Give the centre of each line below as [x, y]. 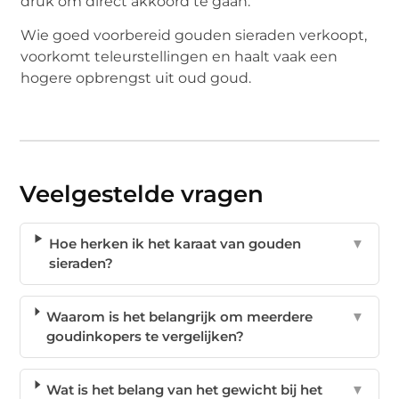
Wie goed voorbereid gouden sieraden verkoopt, [194, 36]
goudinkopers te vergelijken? [145, 336]
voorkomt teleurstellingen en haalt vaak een [179, 57]
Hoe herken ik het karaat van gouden [175, 243]
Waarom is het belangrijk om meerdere [179, 316]
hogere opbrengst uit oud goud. [136, 78]
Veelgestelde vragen [142, 194]
